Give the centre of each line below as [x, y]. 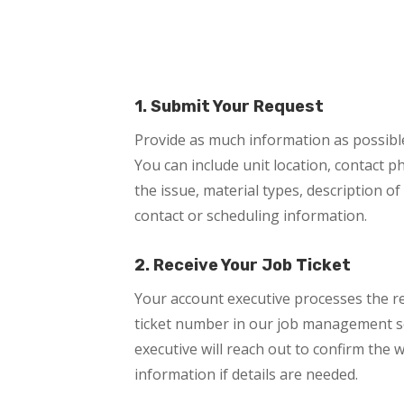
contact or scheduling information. [251, 215]
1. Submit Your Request [230, 106]
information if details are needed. [247, 375]
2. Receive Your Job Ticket [243, 266]
